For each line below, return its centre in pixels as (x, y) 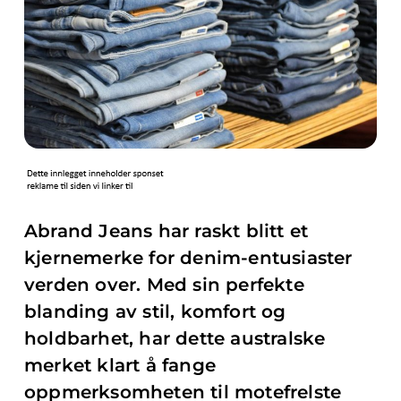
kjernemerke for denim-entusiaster (188, 258)
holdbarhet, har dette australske (175, 338)
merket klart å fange (120, 365)
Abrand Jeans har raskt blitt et (166, 231)
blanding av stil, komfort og (155, 311)
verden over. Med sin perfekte (164, 285)
